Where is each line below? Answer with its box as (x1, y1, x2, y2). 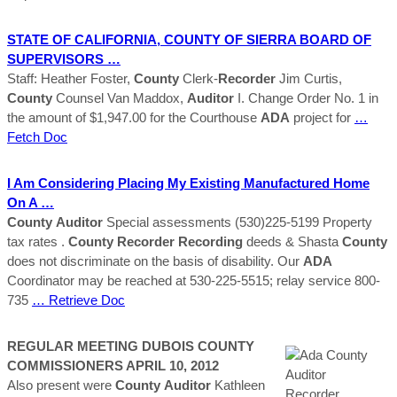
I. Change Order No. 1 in (234, 90, 378, 105)
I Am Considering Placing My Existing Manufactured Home (7, 175, 370, 191)
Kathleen (211, 377, 265, 393)
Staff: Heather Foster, (7, 70, 134, 86)
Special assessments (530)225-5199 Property (103, 214, 372, 230)
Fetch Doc (7, 128, 67, 144)
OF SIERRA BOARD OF (221, 31, 371, 47)
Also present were (7, 377, 115, 393)
